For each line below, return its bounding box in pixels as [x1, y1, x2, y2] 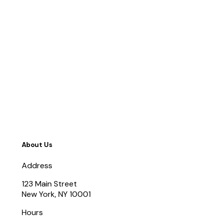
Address [22, 160, 52, 171]
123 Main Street [22, 178, 77, 189]
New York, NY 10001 [22, 188, 91, 199]
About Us [22, 141, 52, 149]
